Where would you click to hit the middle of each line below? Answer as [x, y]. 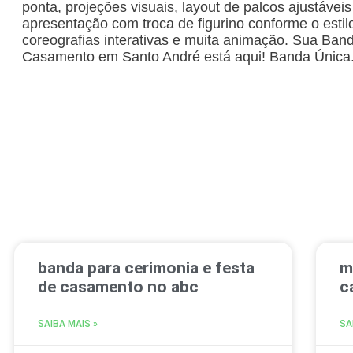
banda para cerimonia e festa [146, 268]
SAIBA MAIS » [68, 323]
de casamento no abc [118, 286]
